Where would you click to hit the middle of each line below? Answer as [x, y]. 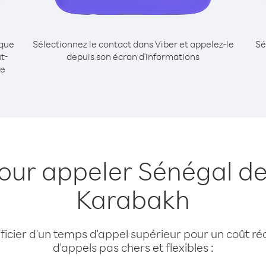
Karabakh [133, 199]
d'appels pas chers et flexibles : [133, 247]
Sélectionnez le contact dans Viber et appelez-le [133, 44]
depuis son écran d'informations [133, 56]
